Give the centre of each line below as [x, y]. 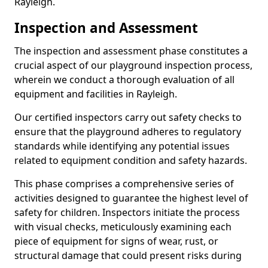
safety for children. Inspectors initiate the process [127, 212]
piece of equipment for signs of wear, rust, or [116, 241]
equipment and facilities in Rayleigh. [96, 94]
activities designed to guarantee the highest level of [131, 198]
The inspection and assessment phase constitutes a [131, 51]
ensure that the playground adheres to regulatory [128, 132]
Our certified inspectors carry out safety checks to [128, 117]
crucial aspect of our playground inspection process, [133, 65]
